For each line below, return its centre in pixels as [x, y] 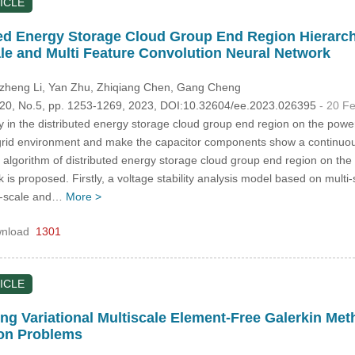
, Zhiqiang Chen [130, 87]
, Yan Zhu [66, 87]
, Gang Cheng [205, 87]
